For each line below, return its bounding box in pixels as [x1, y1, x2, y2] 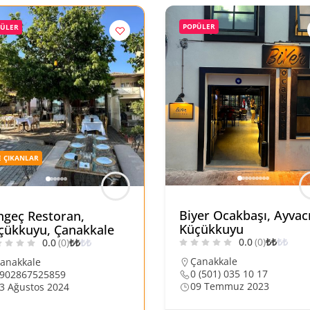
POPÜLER [183, 21, 215, 31]
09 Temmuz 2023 [190, 280, 269, 293]
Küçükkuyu [179, 221, 244, 237]
